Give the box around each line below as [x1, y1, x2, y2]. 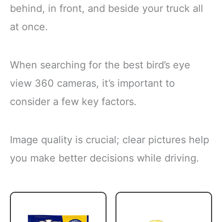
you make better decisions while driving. [10, 152, 199, 165]
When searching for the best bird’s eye [10, 58, 190, 71]
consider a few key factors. [10, 95, 137, 108]
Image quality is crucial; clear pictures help [10, 134, 209, 146]
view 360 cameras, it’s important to [10, 77, 175, 89]
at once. [10, 20, 48, 33]
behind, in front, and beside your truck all [10, 2, 203, 14]
